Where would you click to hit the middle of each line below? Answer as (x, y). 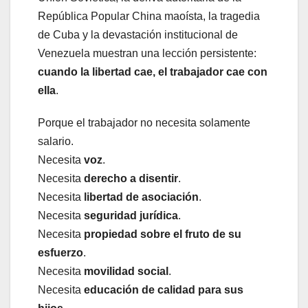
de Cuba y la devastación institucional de (138, 34)
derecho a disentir (131, 178)
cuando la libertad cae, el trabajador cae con (153, 71)
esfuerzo (60, 252)
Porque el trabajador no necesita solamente (144, 122)
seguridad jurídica (131, 215)
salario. (56, 141)
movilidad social (126, 271)
